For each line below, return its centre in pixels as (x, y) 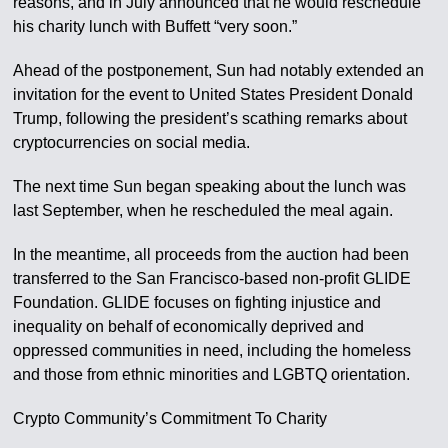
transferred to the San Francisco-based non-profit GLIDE (212, 278)
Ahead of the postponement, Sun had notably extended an (219, 70)
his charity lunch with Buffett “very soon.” (155, 26)
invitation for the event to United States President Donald (213, 94)
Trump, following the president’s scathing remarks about (210, 118)
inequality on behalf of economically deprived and (189, 326)
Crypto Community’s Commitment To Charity (170, 418)
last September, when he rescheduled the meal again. (203, 210)
